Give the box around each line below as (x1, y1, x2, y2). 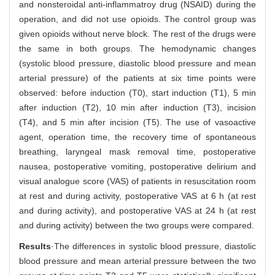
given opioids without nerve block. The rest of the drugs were (19, 28, 256, 39)
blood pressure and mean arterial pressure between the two (19, 255, 256, 266)
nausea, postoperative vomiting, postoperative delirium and (19, 161, 256, 171)
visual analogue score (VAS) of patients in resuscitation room (19, 176, 256, 186)
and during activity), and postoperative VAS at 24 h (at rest (19, 205, 256, 215)
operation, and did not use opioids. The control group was (19, 14, 256, 24)
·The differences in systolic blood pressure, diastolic (51, 241, 256, 251)
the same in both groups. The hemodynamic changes (19, 43, 256, 53)
